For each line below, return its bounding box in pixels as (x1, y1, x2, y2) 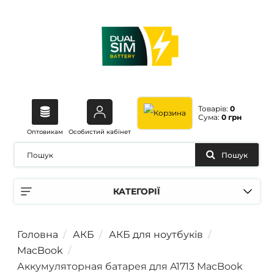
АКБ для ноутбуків (109, 229, 203, 240)
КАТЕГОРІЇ (113, 186, 161, 197)
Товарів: (198, 104, 230, 113)
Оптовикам (26, 127, 63, 136)
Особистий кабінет (68, 127, 131, 136)
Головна (17, 229, 58, 240)
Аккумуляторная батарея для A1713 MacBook (17, 261, 243, 272)
